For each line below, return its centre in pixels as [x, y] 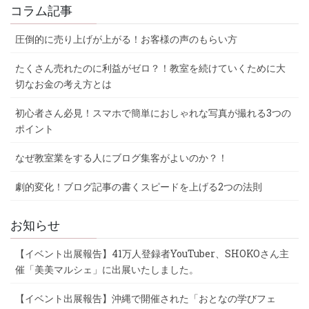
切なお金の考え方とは [63, 83]
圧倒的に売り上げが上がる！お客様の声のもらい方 [126, 39]
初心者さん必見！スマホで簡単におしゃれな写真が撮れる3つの [153, 112]
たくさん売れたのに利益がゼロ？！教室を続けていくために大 [150, 68]
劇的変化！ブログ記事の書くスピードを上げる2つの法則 [139, 186]
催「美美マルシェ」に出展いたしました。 [107, 269]
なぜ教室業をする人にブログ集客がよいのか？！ [121, 157]
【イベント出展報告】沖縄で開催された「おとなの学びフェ [146, 298]
